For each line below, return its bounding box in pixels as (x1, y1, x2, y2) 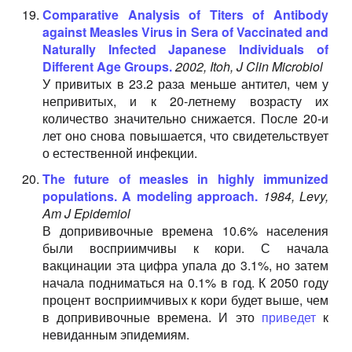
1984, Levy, (262, 187, 329, 205)
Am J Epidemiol (42, 204, 130, 222)
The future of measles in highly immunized (42, 170, 328, 188)
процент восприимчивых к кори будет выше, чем (42, 291, 328, 309)
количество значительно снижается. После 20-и (42, 109, 328, 127)
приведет (261, 308, 316, 326)
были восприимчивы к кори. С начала (42, 239, 328, 257)
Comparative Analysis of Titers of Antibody (42, 5, 328, 24)
